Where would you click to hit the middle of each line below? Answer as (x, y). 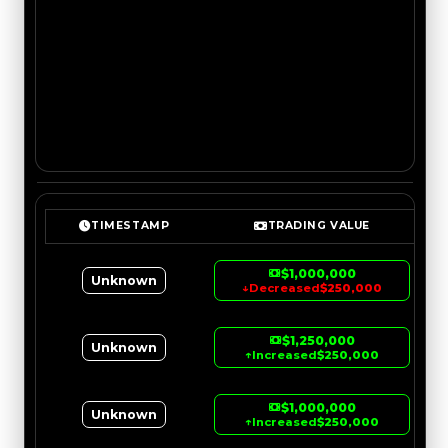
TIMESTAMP (130, 226)
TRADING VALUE (318, 226)
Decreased (284, 287)
